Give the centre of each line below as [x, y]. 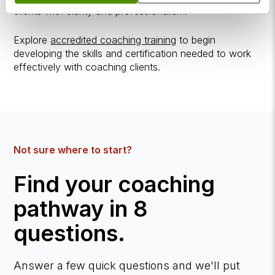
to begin [196, 40]
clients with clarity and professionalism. [101, 11]
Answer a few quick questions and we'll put [127, 265]
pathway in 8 [81, 208]
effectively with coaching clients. [87, 67]
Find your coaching [114, 184]
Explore [32, 40]
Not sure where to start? [73, 149]
